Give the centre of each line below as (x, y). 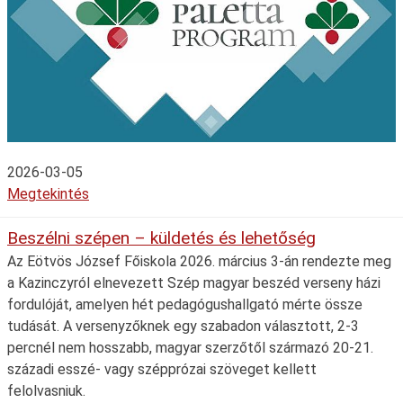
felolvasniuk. (46, 390)
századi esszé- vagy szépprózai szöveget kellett (162, 369)
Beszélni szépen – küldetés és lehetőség (161, 237)
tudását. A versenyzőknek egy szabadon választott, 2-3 (183, 326)
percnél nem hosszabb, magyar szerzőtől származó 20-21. (190, 347)
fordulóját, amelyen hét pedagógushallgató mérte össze (185, 304)
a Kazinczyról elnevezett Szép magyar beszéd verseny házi (194, 282)
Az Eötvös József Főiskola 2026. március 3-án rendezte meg (199, 261)
